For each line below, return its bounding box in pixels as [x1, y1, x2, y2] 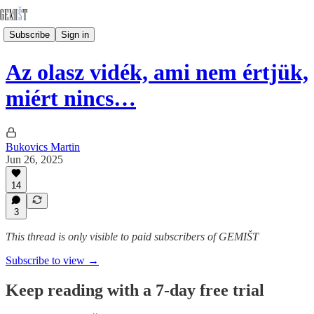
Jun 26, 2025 [6, 153, 63, 165]
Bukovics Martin [6, 140, 80, 153]
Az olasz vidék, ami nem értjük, [6, 60, 308, 86]
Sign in [61, 29, 89, 40]
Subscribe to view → [6, 254, 99, 266]
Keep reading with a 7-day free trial [6, 280, 264, 299]
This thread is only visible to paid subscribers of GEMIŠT [6, 231, 259, 243]
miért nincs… [6, 86, 136, 111]
